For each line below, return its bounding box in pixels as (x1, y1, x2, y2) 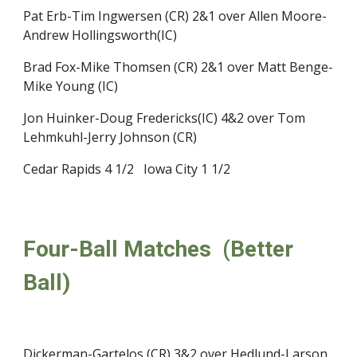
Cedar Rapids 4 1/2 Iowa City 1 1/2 (23, 160, 231, 178)
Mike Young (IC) (23, 77, 119, 95)
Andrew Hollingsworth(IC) (23, 26, 178, 44)
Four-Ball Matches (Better (23, 236, 294, 262)
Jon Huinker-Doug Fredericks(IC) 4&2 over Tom (23, 109, 306, 127)
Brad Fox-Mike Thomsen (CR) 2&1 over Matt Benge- (23, 58, 334, 76)
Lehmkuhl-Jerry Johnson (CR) (23, 128, 198, 146)
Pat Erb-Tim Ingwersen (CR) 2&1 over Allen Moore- (23, 7, 328, 25)
